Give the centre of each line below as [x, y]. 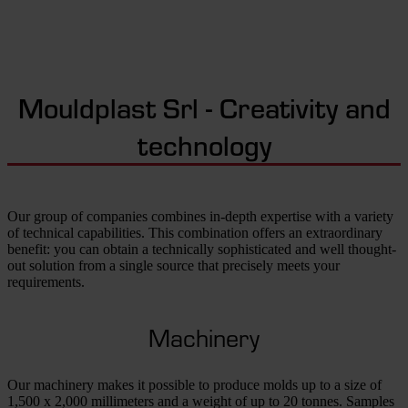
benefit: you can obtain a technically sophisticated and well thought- [202, 249]
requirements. [46, 281]
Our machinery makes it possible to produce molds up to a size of [194, 384]
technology [204, 144]
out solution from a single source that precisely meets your [173, 265]
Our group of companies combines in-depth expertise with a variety [200, 216]
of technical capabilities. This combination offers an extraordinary [195, 232]
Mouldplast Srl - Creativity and [204, 107]
